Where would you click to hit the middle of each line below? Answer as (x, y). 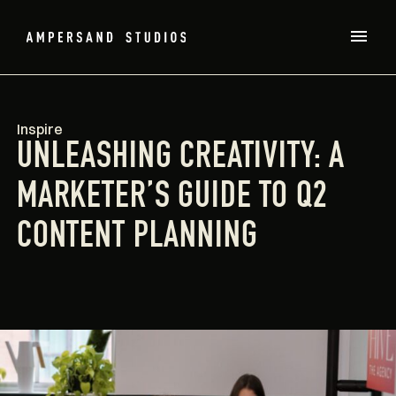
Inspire (39, 129)
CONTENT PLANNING (137, 239)
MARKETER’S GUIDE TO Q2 (172, 199)
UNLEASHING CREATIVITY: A (181, 159)
